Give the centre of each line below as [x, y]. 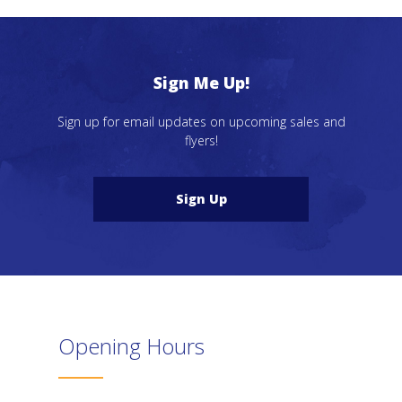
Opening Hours [131, 345]
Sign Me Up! [201, 83]
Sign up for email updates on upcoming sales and [201, 122]
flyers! [201, 141]
